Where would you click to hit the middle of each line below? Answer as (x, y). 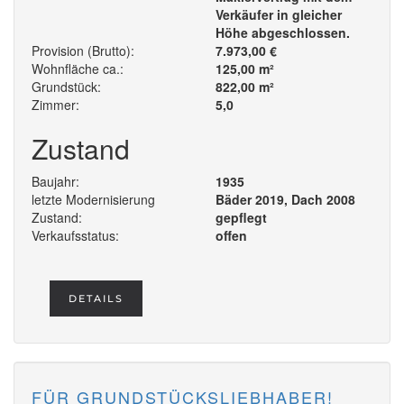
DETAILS (96, 299)
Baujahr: (55, 182)
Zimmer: (55, 105)
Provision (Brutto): (83, 51)
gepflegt (241, 218)
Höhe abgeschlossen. (283, 33)
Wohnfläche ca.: (78, 69)
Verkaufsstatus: (75, 236)
